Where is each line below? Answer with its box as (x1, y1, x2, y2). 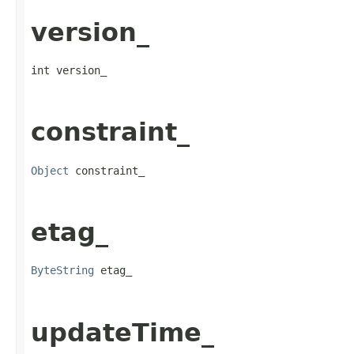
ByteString (31, 264, 94, 277)
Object (31, 164, 69, 177)
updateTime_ (31, 318, 214, 347)
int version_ (31, 64, 107, 77)
